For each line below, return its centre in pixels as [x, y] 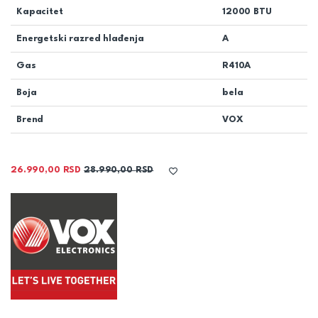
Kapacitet [40, 12]
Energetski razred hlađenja [80, 39]
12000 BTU [247, 12]
